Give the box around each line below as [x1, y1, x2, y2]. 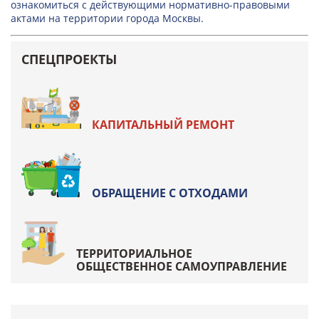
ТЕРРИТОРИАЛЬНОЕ [76, 246, 192, 261]
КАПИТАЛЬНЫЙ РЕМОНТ [92, 117, 234, 132]
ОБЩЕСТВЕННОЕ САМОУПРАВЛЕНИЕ [76, 258, 287, 274]
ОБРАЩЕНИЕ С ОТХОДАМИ [92, 185, 248, 201]
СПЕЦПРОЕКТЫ [21, 51, 117, 68]
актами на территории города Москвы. [11, 11, 204, 25]
